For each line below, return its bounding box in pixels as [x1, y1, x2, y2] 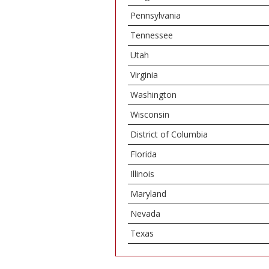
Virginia [130, 69, 158, 80]
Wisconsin [130, 109, 169, 120]
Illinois [130, 168, 154, 180]
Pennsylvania [130, 10, 181, 21]
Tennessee [130, 29, 173, 41]
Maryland [130, 188, 166, 199]
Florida [130, 148, 157, 160]
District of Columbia [130, 128, 208, 140]
